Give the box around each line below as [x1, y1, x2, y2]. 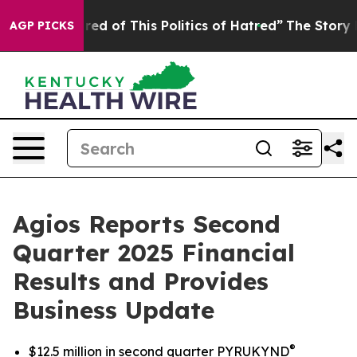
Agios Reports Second [13, 209, 280, 239]
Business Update [13, 295, 214, 325]
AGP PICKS [10, 18, 74, 33]
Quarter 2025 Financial [13, 237, 295, 268]
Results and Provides [13, 266, 269, 296]
